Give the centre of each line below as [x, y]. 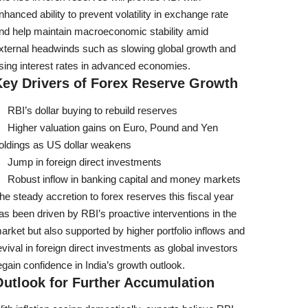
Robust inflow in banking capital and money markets [124, 179]
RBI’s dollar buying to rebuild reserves [92, 110]
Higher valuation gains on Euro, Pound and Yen [113, 127]
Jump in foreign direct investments [85, 162]
